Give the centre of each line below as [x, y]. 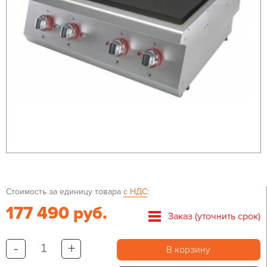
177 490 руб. [57, 213]
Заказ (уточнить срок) [214, 216]
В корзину [189, 250]
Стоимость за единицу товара [65, 192]
